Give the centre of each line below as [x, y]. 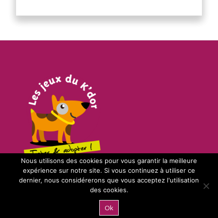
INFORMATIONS [41, 183]
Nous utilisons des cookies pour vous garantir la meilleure [109, 161]
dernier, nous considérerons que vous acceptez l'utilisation [109, 180]
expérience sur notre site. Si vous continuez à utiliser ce [109, 170]
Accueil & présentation [64, 202]
